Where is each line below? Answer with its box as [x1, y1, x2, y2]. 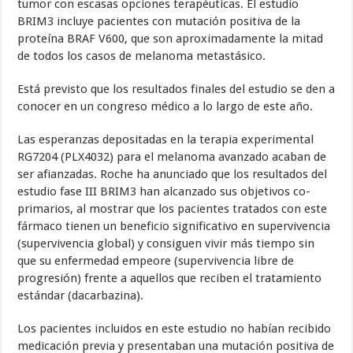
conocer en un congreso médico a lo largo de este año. [17, 99, 314, 114]
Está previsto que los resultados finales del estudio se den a [17, 82, 336, 97]
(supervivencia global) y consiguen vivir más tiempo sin [17, 236, 315, 251]
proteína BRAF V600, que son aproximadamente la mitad [17, 32, 324, 46]
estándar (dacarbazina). [17, 288, 144, 303]
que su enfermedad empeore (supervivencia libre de [17, 254, 295, 269]
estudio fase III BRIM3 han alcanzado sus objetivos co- [17, 184, 311, 199]
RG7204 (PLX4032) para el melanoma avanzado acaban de [17, 150, 327, 165]
